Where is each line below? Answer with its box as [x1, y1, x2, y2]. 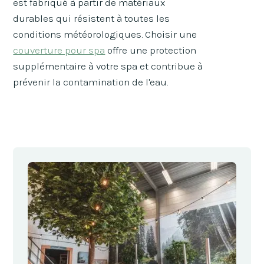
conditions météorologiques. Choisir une [13, 28, 197, 41]
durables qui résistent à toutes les [13, 12, 170, 25]
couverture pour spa [13, 44, 105, 57]
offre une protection [105, 44, 197, 57]
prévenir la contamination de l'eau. [13, 76, 169, 88]
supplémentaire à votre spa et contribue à [13, 60, 203, 72]
